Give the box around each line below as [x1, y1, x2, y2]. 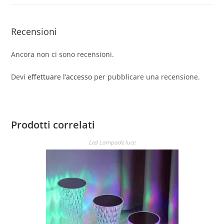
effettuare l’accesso [27, 72, 92, 82]
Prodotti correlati [11, 118, 95, 132]
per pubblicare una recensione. [92, 72, 200, 82]
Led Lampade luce [88, 138, 135, 147]
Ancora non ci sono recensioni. [11, 49, 114, 59]
